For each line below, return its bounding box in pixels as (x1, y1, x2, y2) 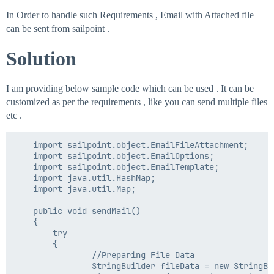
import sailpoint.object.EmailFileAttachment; (13, 139, 248, 151)
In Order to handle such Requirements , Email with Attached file (6, 10, 254, 21)
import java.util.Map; (13, 183, 33, 195)
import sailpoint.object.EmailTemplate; (13, 161, 33, 173)
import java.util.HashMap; (13, 172, 33, 184)
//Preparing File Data (13, 250, 92, 261)
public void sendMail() (13, 206, 141, 217)
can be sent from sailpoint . (6, 23, 109, 34)
